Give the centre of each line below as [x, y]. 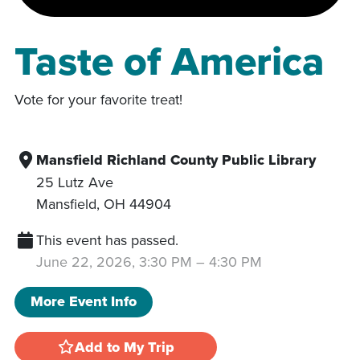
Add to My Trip [125, 347]
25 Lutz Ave [75, 182]
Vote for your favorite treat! [98, 99]
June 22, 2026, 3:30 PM [114, 261]
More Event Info [84, 302]
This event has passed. [107, 239]
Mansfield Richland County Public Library [176, 160]
